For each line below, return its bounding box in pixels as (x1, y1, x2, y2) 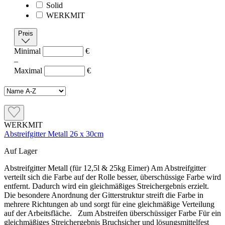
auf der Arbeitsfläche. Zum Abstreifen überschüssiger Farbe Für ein (4, 209, 221, 218)
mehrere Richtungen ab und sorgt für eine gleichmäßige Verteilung (4, 200, 214, 209)
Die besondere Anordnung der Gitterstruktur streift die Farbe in (4, 191, 203, 200)
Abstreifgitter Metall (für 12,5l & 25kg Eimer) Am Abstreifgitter (4, 164, 206, 173)
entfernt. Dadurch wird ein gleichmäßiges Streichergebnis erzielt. (4, 182, 209, 191)
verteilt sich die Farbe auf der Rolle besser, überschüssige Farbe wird (4, 173, 221, 182)
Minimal (14, 47, 43, 56)
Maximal (14, 66, 44, 75)
